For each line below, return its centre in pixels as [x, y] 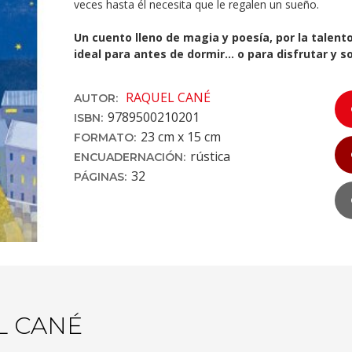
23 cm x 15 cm [180, 136]
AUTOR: [97, 98]
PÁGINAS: [100, 176]
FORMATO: [104, 137]
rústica [210, 156]
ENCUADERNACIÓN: [129, 157]
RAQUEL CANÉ [168, 97]
